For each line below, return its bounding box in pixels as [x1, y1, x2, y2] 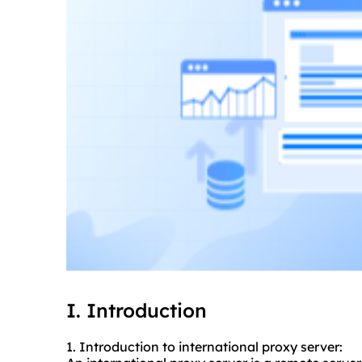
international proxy [179, 339, 297, 356]
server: [297, 339, 343, 356]
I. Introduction [66, 298, 207, 323]
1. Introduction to [66, 339, 179, 356]
